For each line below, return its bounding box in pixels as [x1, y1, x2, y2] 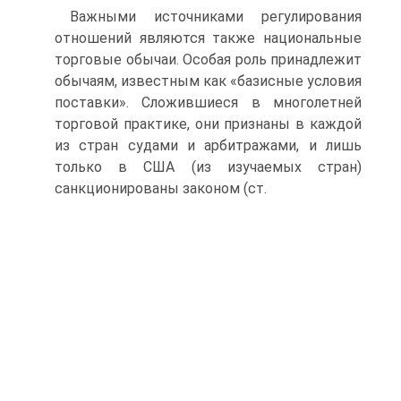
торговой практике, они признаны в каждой [55, 115, 362, 132]
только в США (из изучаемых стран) [55, 158, 362, 175]
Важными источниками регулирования [70, 8, 362, 25]
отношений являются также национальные [55, 30, 362, 47]
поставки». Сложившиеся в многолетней [55, 94, 362, 111]
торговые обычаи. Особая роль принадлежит [55, 51, 362, 68]
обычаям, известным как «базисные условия [55, 73, 362, 90]
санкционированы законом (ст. [55, 180, 267, 197]
